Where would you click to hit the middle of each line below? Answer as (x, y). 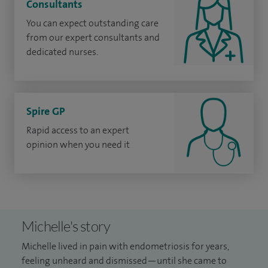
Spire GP (46, 111)
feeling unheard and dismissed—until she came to (124, 260)
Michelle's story (66, 226)
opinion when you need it (78, 144)
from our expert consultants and (93, 37)
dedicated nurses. (62, 51)
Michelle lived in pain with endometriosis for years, (125, 246)
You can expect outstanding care (92, 23)
